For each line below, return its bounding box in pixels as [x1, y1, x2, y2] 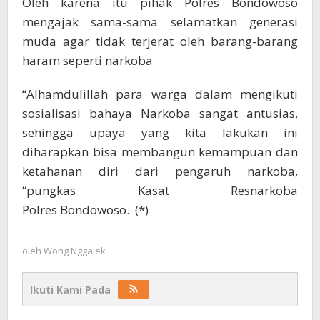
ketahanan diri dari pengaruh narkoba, [22, 163, 298, 179]
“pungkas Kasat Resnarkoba [22, 182, 298, 199]
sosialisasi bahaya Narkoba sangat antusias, [22, 105, 298, 121]
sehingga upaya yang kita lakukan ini [22, 124, 298, 141]
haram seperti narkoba [22, 52, 153, 69]
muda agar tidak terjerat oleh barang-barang [22, 33, 298, 49]
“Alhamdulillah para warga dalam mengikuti [22, 86, 298, 102]
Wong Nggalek [44, 244, 106, 257]
